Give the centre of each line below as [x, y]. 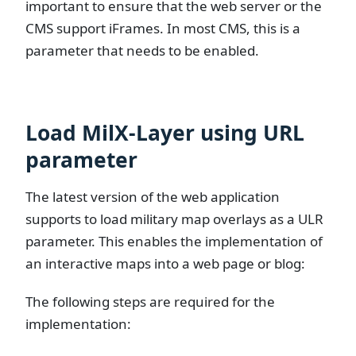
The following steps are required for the [150, 301]
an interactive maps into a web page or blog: [165, 264]
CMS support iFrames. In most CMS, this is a [163, 28]
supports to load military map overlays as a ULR [174, 219]
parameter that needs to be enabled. [142, 50]
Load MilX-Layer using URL [165, 133]
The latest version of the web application [153, 197]
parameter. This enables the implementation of [174, 242]
